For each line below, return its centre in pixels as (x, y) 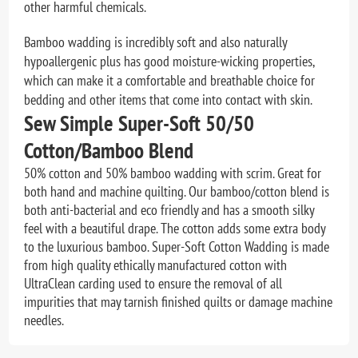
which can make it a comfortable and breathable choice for (170, 81)
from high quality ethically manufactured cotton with (156, 265)
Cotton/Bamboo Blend (109, 151)
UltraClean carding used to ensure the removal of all (153, 284)
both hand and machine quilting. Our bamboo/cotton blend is (177, 192)
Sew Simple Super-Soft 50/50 (139, 123)
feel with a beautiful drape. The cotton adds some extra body (175, 229)
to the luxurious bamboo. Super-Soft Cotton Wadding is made (177, 247)
